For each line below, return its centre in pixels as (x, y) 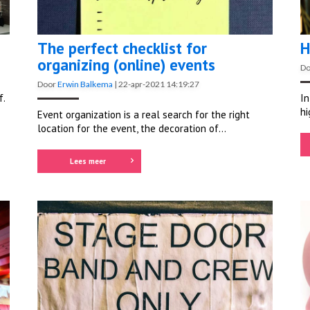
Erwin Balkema (85, 84)
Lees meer (88, 161)
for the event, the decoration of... (150, 128)
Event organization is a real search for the (133, 114)
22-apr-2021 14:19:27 (159, 84)
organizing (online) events (126, 64)
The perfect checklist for (122, 48)
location (56, 128)
